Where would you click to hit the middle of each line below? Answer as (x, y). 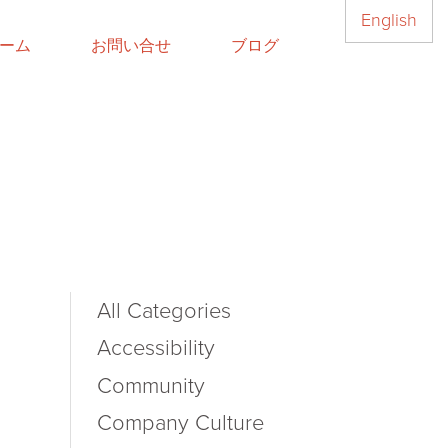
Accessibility (156, 348)
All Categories (164, 310)
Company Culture (180, 423)
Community (151, 385)
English (389, 20)
